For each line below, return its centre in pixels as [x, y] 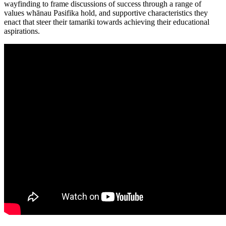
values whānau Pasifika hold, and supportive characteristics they [106, 13]
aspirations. [24, 31]
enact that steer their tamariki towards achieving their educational [107, 22]
